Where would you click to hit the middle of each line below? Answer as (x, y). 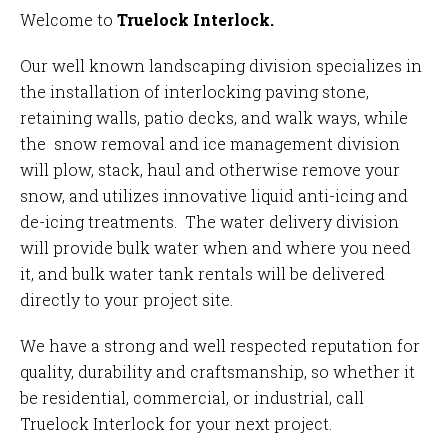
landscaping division (231, 66)
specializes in (367, 66)
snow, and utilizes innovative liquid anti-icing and (214, 196)
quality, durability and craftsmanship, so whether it (218, 372)
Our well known (85, 66)
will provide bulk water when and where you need (216, 248)
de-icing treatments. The (120, 222)
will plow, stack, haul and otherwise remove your (210, 170)
